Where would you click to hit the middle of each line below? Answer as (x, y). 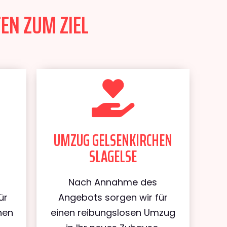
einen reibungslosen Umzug (113, 213)
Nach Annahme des (113, 182)
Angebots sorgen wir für (113, 197)
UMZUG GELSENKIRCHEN (113, 140)
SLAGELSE (113, 157)
